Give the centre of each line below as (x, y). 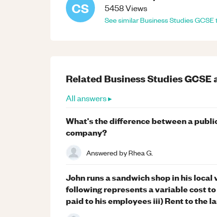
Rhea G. (141, 152)
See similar (122, 20)
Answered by (107, 152)
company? (86, 132)
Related (85, 78)
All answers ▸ (89, 98)
